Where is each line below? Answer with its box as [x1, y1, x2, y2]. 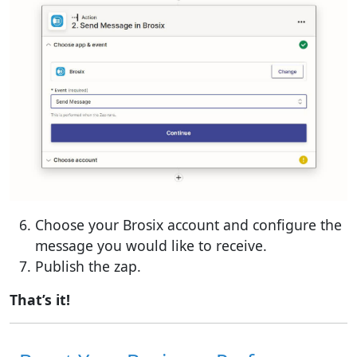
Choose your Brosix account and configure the [35, 214, 342, 234]
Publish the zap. [35, 256, 141, 276]
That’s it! [10, 289, 70, 309]
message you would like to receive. [35, 235, 267, 255]
